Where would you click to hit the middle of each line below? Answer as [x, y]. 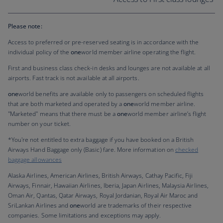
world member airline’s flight [167, 114]
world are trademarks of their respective [136, 205]
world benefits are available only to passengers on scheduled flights [111, 94]
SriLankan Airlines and [39, 205]
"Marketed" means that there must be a [62, 114]
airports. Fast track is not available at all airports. [75, 78]
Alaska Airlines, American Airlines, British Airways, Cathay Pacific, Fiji [101, 175]
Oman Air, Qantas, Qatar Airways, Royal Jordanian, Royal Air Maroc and [103, 195]
